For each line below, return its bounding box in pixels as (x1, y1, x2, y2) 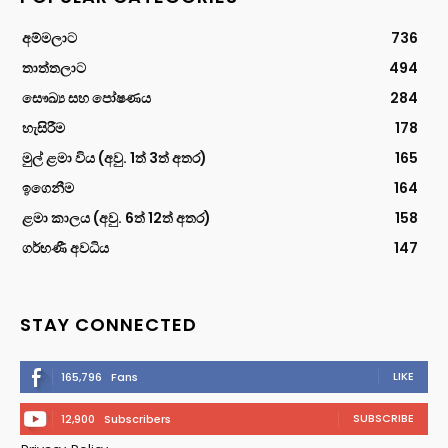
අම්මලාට (22, 27, 77, 48)
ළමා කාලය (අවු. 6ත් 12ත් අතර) (22, 207, 211, 228)
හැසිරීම (22, 117, 65, 138)
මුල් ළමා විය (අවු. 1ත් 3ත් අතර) (22, 147, 207, 168)
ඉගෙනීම (22, 177, 74, 198)
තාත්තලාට (22, 57, 86, 78)
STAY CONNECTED (20, 311, 197, 337)
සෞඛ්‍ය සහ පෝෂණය (22, 87, 151, 108)
